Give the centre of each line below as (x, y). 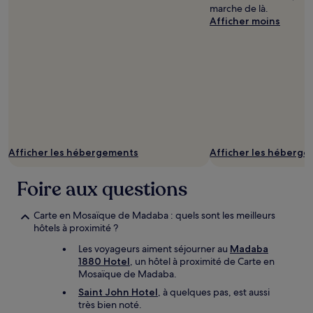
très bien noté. (110, 305)
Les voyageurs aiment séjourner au (154, 249)
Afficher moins (245, 21)
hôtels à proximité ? (76, 228)
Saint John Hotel (118, 292)
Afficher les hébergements (73, 152)
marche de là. (239, 8)
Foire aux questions (102, 189)
